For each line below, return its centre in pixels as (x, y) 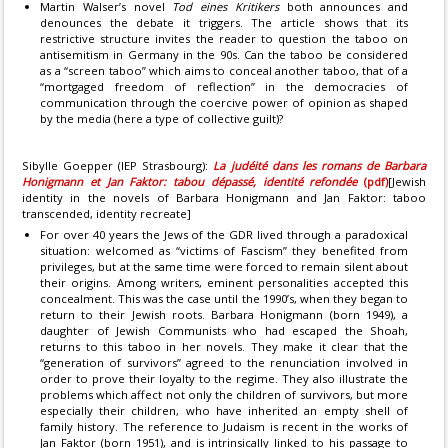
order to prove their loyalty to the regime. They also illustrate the (224, 378)
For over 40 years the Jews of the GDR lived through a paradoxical (224, 234)
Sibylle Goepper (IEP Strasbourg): (118, 165)
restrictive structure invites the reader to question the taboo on (224, 38)
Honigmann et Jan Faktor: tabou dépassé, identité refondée (190, 181)
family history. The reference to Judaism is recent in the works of (224, 426)
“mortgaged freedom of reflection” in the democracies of (224, 86)
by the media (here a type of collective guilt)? (161, 118)
